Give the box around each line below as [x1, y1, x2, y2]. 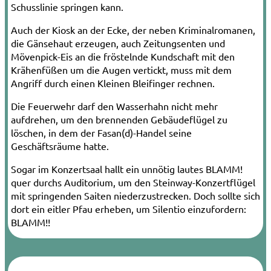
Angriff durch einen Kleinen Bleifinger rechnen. [11, 76, 215, 89]
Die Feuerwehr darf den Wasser [11, 99, 148, 112]
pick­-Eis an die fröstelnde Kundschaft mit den [41, 50, 235, 62]
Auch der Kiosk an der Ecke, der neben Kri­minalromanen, [11, 23, 255, 36]
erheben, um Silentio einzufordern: [93, 202, 246, 215]
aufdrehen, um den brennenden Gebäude [11, 113, 189, 125]
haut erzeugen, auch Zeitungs [53, 36, 181, 49]
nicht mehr [169, 99, 218, 112]
